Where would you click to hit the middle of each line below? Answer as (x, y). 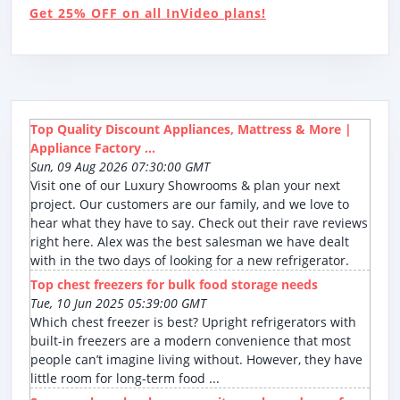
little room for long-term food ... (125, 379)
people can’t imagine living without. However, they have (196, 360)
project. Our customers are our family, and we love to (190, 204)
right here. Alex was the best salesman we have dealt (190, 242)
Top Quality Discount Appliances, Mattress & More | (191, 129)
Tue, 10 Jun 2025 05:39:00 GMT (118, 304)
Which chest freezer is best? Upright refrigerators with (193, 322)
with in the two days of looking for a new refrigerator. (190, 261)
